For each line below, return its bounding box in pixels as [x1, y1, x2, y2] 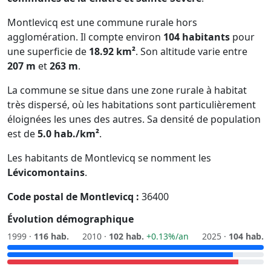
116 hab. [34, 230, 69, 243]
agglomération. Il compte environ [7, 30, 163, 44]
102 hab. [109, 230, 144, 243]
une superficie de [7, 45, 89, 59]
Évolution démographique [7, 212, 134, 226]
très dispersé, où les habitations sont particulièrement [7, 98, 256, 112]
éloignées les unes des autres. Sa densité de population [7, 113, 261, 126]
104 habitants [163, 30, 230, 44]
